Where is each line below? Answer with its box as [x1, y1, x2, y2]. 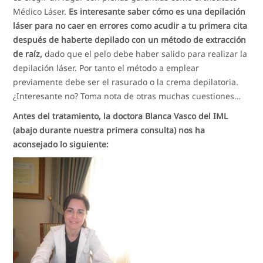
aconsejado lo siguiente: [13, 138, 109, 150]
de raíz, [13, 48, 43, 59]
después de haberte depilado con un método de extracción [13, 33, 247, 45]
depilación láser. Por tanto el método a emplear [13, 62, 200, 73]
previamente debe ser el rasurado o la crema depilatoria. [13, 76, 239, 87]
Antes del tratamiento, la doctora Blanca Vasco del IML [13, 110, 228, 122]
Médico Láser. [13, 5, 69, 17]
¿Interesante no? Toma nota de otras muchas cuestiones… [13, 90, 241, 102]
